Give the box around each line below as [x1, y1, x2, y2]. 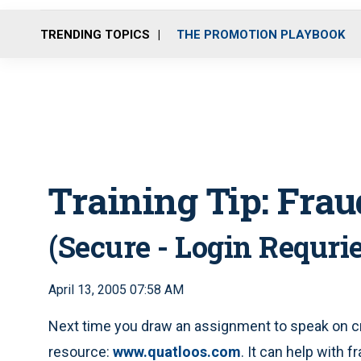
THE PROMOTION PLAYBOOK [176, 27, 345, 42]
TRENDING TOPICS [40, 27, 150, 42]
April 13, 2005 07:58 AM [48, 282, 184, 297]
